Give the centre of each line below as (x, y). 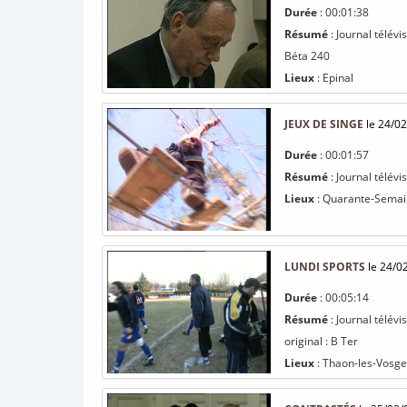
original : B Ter (321, 341)
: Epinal (334, 78)
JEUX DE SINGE (324, 124)
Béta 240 (307, 56)
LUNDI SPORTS (325, 267)
